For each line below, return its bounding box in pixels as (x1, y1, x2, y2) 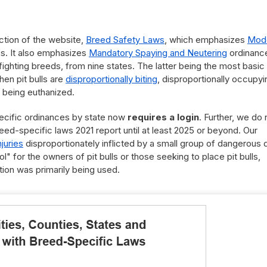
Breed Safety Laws (86, 34, 164, 45)
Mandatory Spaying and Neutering (89, 47, 227, 58)
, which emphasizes (164, 34, 247, 45)
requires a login (128, 111, 199, 123)
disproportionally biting (66, 73, 157, 85)
